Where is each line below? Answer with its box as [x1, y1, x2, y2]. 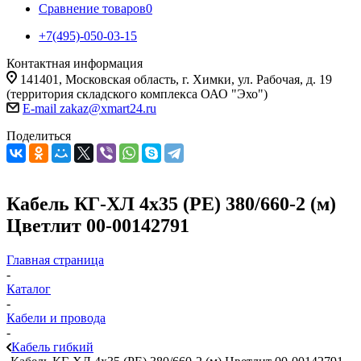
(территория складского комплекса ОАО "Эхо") [6, 87, 268, 101]
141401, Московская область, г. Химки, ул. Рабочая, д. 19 [20, 73, 332, 86]
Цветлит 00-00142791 [6, 214, 189, 236]
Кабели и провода [6, 310, 106, 325]
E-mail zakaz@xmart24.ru [23, 102, 156, 115]
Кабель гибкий [11, 339, 93, 354]
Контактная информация [6, 56, 143, 70]
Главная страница [6, 252, 104, 267]
